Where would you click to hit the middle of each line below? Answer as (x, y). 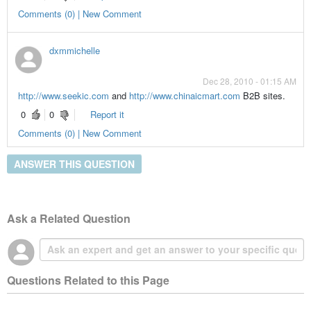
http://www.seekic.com (63, 95)
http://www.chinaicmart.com (184, 95)
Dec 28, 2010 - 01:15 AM (250, 81)
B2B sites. (262, 95)
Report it (107, 114)
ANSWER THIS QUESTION (74, 163)
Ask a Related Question (68, 219)
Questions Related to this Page (88, 280)
